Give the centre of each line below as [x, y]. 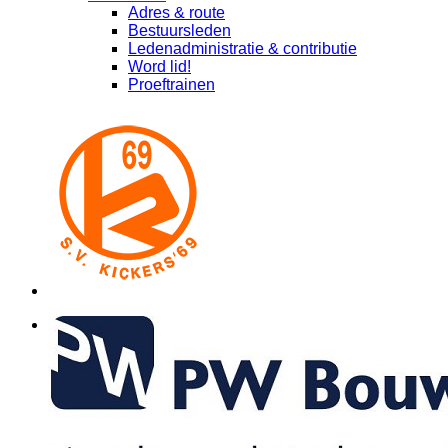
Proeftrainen [171, 84]
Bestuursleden [179, 30]
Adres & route [176, 12]
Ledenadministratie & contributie [242, 48]
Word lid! [159, 66]
